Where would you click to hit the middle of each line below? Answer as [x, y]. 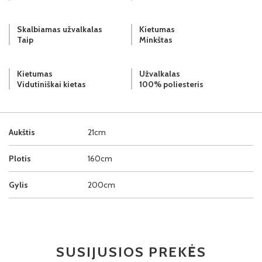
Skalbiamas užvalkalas [60, 29]
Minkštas [156, 39]
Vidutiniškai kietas [51, 84]
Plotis [20, 158]
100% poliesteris [171, 84]
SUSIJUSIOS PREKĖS [131, 251]
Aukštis [22, 132]
